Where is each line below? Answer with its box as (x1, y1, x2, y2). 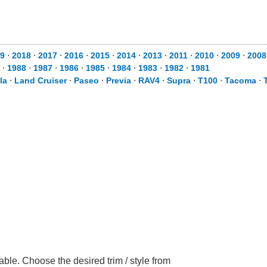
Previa (106, 76, 131, 85)
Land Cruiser (14, 76, 67, 85)
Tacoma (225, 76, 256, 85)
